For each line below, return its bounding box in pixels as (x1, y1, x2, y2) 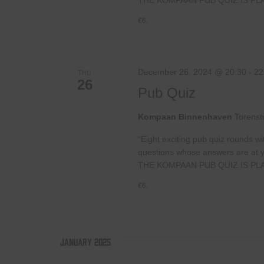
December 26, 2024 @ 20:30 (137, 67, 246, 77)
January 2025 (60, 235, 111, 247)
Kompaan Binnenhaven (137, 111, 235, 121)
